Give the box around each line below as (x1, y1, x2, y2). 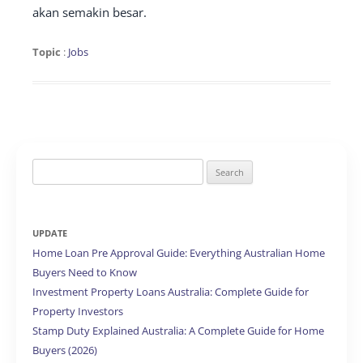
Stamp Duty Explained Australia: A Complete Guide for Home (32, 323, 324, 338)
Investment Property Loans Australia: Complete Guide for (32, 284, 309, 299)
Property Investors (32, 304, 123, 318)
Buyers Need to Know (32, 265, 137, 280)
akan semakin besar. (32, 4, 147, 20)
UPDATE (32, 227, 67, 239)
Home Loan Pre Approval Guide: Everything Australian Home (32, 246, 325, 260)
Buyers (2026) (32, 343, 97, 357)
